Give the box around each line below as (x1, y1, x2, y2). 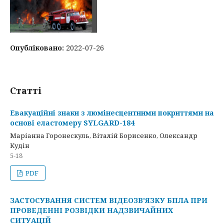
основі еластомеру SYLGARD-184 (10, 118, 134, 127)
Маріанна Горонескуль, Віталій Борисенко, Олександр (10, 131, 197, 140)
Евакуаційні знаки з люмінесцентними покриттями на (10, 108, 214, 117)
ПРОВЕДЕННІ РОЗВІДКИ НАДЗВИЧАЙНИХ (10, 205, 173, 215)
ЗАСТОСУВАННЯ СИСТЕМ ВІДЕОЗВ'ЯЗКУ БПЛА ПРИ (10, 195, 207, 205)
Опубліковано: (10, 43, 66, 52)
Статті (10, 84, 41, 96)
